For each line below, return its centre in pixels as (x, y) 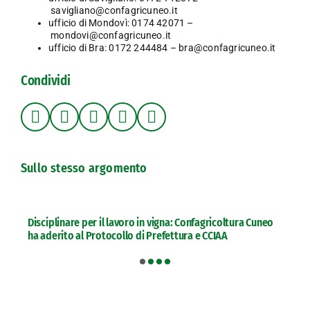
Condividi (45, 81)
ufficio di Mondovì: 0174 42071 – (121, 23)
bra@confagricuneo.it (227, 48)
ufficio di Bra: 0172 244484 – (113, 48)
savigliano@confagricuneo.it (114, 11)
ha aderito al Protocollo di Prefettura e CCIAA (127, 236)
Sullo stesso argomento (84, 168)
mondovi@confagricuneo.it (111, 36)
